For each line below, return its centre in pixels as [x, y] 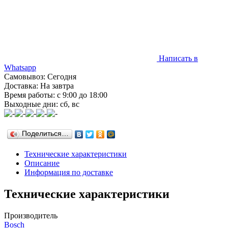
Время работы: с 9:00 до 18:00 [56, 95]
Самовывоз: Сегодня [40, 76]
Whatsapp [20, 67]
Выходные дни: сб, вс [42, 104]
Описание [42, 163]
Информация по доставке [69, 172]
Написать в [178, 58]
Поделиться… [45, 133]
